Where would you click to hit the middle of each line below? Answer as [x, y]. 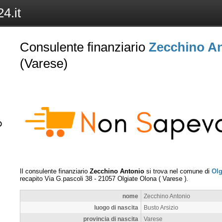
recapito [32, 178]
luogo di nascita [116, 207]
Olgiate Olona [137, 178]
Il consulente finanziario [55, 171]
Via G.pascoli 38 [68, 178]
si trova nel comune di [178, 171]
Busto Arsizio [161, 207]
